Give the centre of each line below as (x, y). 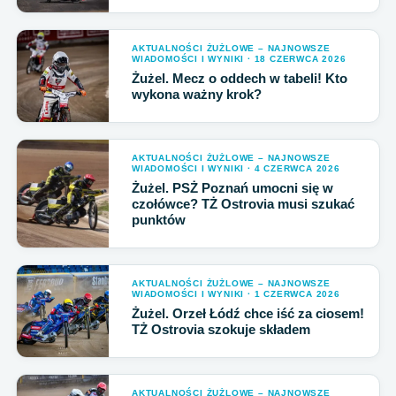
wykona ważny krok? (197, 94)
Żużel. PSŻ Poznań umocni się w (232, 188)
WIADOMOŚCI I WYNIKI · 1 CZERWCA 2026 (236, 294)
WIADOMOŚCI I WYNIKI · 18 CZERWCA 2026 (239, 59)
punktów (159, 220)
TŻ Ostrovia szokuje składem (221, 329)
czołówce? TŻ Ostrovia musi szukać (243, 204)
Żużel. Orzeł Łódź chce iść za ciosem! (248, 313)
